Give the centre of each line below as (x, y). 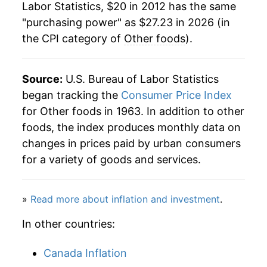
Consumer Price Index (176, 95)
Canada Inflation (85, 253)
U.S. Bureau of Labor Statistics (141, 79)
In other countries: (69, 224)
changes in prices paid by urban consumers (131, 144)
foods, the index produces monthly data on (131, 128)
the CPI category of (73, 39)
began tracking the (72, 95)
